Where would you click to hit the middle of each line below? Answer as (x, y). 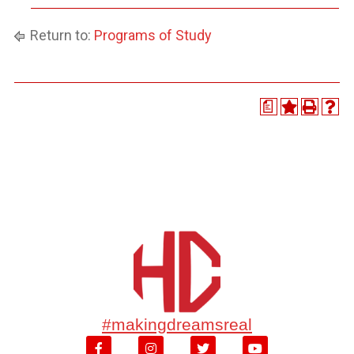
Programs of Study (153, 35)
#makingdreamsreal (177, 324)
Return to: (60, 35)
